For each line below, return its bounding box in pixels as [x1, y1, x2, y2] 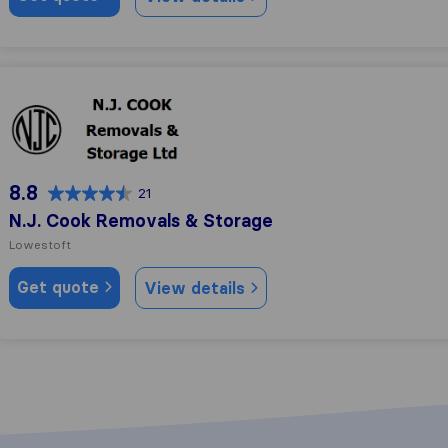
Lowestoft [9, 236, 71, 252]
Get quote [17, 276, 104, 297]
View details [144, 277, 250, 298]
